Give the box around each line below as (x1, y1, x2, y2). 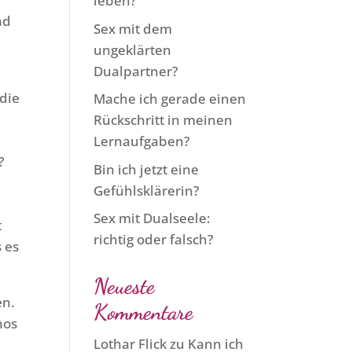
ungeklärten (93, 40, 172, 59)
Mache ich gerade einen (93, 90, 247, 108)
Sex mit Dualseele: (93, 209, 211, 227)
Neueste (93, 273, 156, 299)
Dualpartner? (93, 61, 179, 80)
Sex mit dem (93, 19, 173, 38)
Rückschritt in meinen (93, 111, 233, 129)
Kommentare (93, 299, 194, 325)
